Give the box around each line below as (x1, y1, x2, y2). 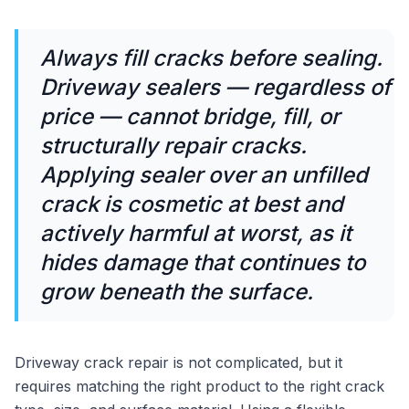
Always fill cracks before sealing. (40, 45, 383, 71)
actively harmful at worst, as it (40, 220, 351, 246)
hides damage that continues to (40, 249, 365, 276)
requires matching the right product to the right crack (15, 377, 384, 395)
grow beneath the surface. (40, 278, 313, 305)
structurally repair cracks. (40, 132, 307, 159)
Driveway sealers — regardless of (40, 74, 391, 100)
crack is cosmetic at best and (40, 191, 343, 217)
